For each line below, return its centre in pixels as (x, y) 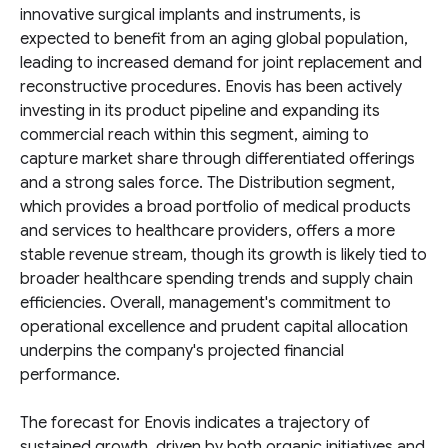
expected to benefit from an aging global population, (214, 39)
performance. (70, 375)
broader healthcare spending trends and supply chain (216, 279)
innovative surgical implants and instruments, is (190, 15)
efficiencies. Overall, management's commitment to (205, 303)
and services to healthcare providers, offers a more (207, 231)
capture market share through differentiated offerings (217, 159)
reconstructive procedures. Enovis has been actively (211, 87)
